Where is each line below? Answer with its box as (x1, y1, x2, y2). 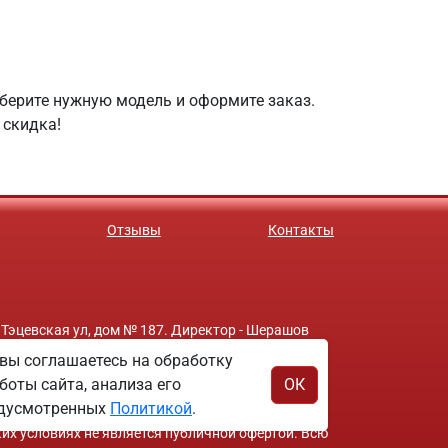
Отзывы (106, 222, 161, 238)
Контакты (267, 222, 334, 238)
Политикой (110, 399, 192, 418)
